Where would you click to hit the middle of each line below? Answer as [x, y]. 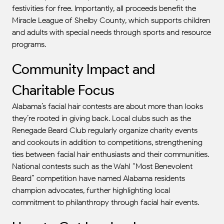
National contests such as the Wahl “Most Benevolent [102, 166]
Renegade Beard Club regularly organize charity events [105, 130]
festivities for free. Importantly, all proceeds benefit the [104, 8]
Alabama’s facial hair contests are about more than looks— [111, 106]
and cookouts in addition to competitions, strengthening [107, 142]
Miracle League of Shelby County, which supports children [111, 20]
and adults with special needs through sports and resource [111, 32]
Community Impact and [83, 69]
